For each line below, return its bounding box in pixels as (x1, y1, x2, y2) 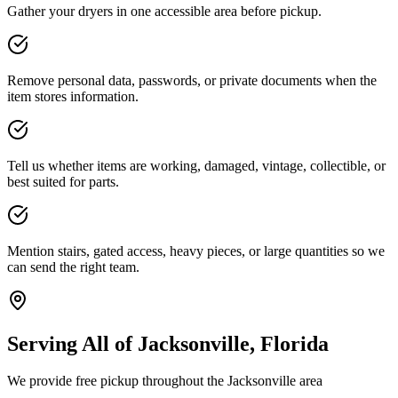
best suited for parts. (7, 173, 119, 189)
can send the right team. (7, 259, 139, 275)
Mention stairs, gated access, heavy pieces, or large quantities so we (7, 243, 385, 259)
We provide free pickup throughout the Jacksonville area (7, 373, 322, 389)
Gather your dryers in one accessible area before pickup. (7, 3, 322, 19)
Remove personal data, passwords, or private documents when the (7, 72, 377, 88)
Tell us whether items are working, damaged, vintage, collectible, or (7, 157, 386, 173)
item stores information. (7, 88, 139, 104)
